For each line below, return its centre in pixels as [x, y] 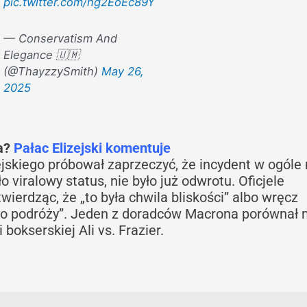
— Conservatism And [60, 38]
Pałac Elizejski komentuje [92, 148]
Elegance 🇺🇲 [41, 54]
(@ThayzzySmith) [52, 71]
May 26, [122, 71]
